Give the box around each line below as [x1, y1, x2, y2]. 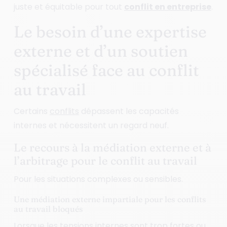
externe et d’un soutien [13, 41, 188, 61]
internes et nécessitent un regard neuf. [13, 119, 169, 131]
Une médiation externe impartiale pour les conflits [13, 194, 206, 204]
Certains [13, 105, 50, 117]
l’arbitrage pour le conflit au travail [13, 153, 197, 168]
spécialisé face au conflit [13, 60, 199, 80]
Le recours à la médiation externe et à [13, 140, 211, 155]
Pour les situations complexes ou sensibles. [13, 173, 183, 185]
